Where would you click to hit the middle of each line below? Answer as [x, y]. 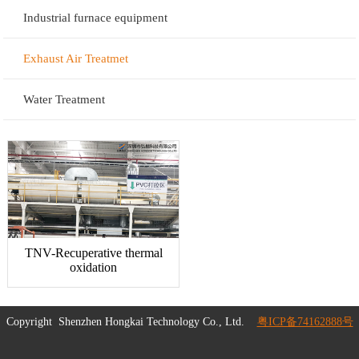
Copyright [32, 322]
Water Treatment [65, 99]
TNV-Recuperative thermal [93, 253]
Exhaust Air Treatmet [76, 58]
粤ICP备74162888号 [305, 322]
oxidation [94, 268]
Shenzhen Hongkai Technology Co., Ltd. [153, 322]
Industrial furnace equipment [96, 18]
